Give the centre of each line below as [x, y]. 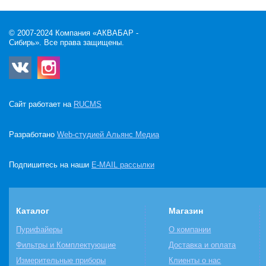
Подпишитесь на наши [50, 165]
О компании [190, 229]
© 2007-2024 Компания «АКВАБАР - [74, 33]
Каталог [33, 210]
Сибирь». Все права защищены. [66, 42]
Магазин [186, 210]
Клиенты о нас [195, 260]
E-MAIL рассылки [123, 165]
